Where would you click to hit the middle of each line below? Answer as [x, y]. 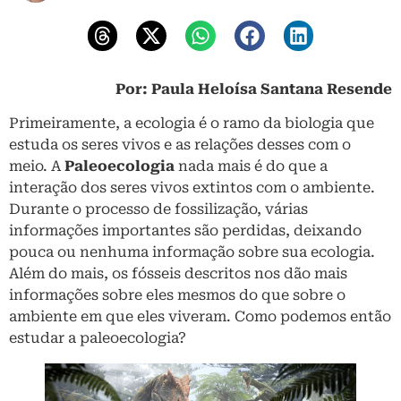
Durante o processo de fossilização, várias [158, 209]
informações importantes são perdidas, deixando [185, 230]
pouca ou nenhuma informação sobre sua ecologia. [192, 252]
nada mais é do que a [251, 166]
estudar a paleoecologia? [99, 337]
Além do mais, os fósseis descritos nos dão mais [178, 273]
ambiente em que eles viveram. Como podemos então [200, 316]
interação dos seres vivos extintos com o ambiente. [192, 187]
